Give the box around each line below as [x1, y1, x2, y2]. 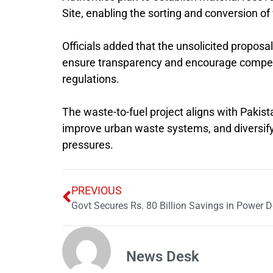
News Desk [126, 247, 199, 265]
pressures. [62, 138, 113, 151]
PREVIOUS [71, 183, 122, 197]
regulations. [62, 72, 119, 85]
